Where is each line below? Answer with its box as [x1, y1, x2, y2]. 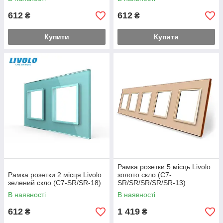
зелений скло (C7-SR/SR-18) [8, 179, 101, 187]
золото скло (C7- [117, 171, 172, 179]
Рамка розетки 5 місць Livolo [117, 163, 211, 171]
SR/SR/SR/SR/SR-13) [117, 179, 186, 187]
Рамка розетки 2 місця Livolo [8, 171, 102, 179]
